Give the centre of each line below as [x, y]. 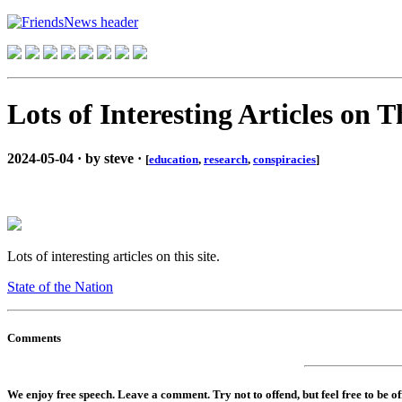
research [226, 159]
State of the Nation [60, 287]
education [174, 159]
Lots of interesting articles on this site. [114, 257]
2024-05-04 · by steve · [76, 158]
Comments [34, 338]
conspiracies [284, 159]
